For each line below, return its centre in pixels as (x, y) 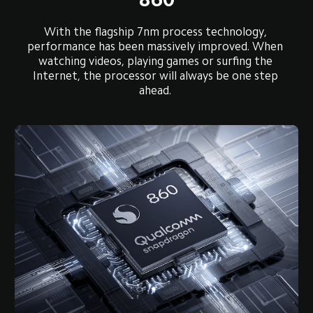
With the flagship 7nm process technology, (156, 32)
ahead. (156, 90)
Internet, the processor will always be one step (156, 76)
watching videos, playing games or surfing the (156, 61)
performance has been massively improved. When (156, 46)
